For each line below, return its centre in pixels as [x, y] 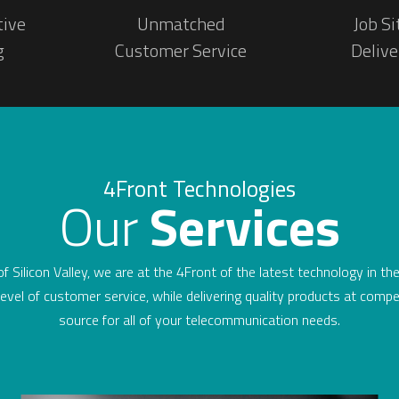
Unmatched [180, 24]
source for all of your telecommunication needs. [199, 320]
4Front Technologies [199, 189]
